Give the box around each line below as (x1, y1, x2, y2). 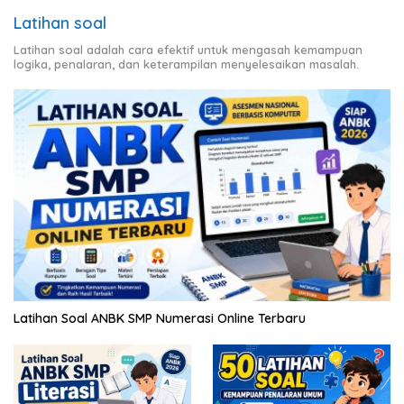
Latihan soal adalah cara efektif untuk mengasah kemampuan (14, 41, 363, 57)
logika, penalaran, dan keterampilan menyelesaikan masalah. (14, 56, 359, 71)
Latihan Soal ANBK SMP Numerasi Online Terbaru (14, 309, 306, 326)
